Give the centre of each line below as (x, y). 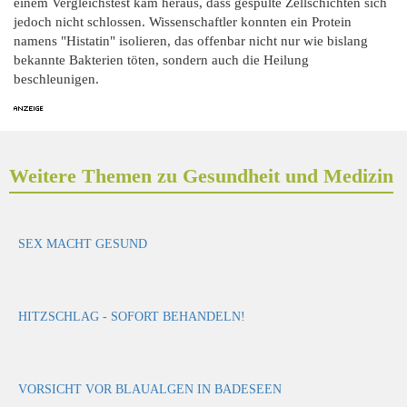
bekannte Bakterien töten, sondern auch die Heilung (161, 60)
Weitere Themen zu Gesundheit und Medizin (201, 176)
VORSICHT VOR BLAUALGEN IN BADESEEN (150, 389)
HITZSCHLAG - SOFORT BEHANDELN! (132, 316)
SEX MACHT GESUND (83, 243)
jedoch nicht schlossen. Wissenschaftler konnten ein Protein (183, 22)
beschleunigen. (56, 79)
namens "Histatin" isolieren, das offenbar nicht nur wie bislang (191, 41)
